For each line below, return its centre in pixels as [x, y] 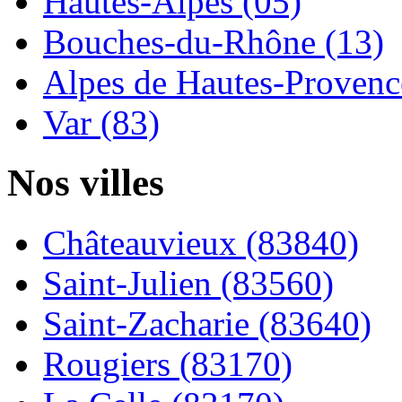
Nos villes [86, 183]
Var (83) [101, 123]
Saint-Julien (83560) [188, 284]
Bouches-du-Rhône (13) [214, 42]
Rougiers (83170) [168, 364]
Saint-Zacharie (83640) [207, 324]
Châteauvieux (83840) [201, 243]
